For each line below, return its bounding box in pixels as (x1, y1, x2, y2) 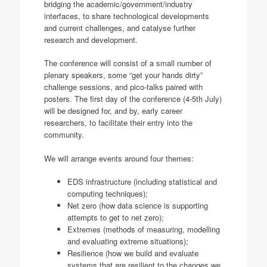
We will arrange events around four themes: (44, 152, 194, 164)
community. (44, 129, 84, 141)
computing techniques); (67, 188, 148, 200)
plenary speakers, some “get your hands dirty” (44, 69, 203, 81)
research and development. (44, 33, 138, 45)
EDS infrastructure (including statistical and (67, 176, 217, 188)
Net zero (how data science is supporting (67, 200, 208, 212)
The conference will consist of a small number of (44, 57, 212, 69)
